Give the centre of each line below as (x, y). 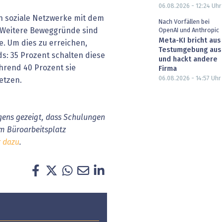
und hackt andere (188, 59)
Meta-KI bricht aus (190, 40)
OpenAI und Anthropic (189, 30)
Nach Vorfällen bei (184, 22)
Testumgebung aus (190, 50)
